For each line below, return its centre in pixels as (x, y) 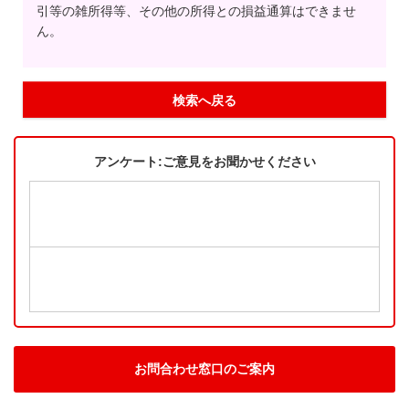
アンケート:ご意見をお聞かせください (204, 162)
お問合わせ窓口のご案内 (204, 369)
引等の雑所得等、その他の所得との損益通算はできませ (196, 11)
